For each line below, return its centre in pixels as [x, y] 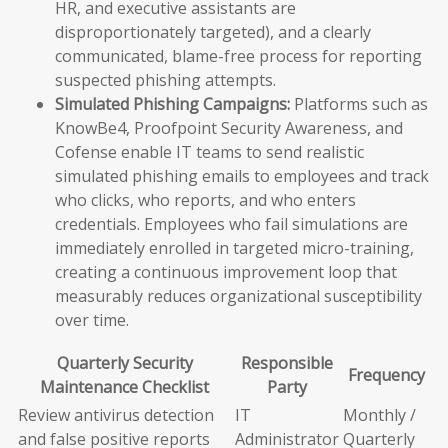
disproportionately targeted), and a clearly [213, 31]
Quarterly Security [124, 362]
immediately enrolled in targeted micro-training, [234, 247]
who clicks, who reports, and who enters [205, 199]
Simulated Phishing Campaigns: [172, 103]
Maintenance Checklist [124, 386]
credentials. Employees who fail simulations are [231, 223]
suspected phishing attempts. [165, 79]
